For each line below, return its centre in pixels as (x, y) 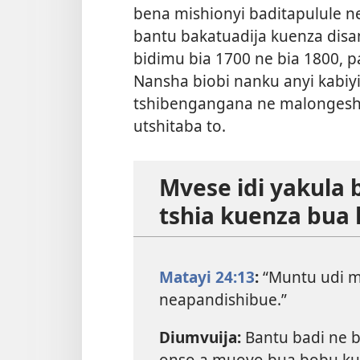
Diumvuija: (200, 337)
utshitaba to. (180, 126)
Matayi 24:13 (207, 276)
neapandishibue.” (223, 299)
